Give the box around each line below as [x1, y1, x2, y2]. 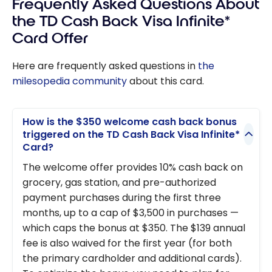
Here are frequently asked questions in [12, 59, 198, 73]
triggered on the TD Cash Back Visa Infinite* [22, 127, 240, 141]
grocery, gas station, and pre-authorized [22, 175, 216, 190]
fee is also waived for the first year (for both [22, 236, 232, 251]
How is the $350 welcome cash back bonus [22, 114, 237, 129]
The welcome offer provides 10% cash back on [22, 160, 243, 175]
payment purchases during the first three [22, 191, 221, 205]
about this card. [127, 74, 204, 89]
